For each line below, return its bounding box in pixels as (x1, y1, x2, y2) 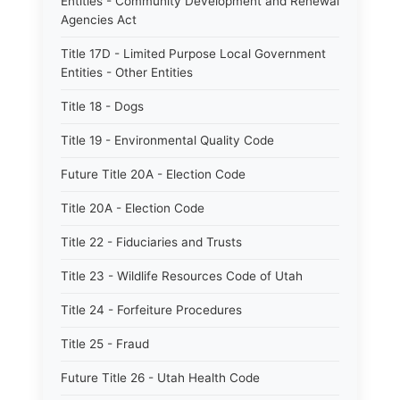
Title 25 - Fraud (61, 337, 149, 351)
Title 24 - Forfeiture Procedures (61, 303, 242, 317)
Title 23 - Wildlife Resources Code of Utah (61, 269, 303, 283)
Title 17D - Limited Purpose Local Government (61, 46, 326, 61)
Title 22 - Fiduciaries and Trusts (61, 235, 242, 249)
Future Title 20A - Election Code (61, 167, 246, 181)
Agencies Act (61, 12, 137, 27)
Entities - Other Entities (61, 65, 193, 79)
